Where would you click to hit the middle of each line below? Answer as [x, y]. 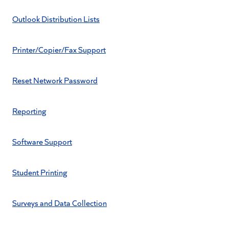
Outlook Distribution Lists [56, 19]
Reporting [29, 111]
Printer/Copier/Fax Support [59, 49]
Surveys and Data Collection [60, 203]
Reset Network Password [55, 80]
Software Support [42, 141]
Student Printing [40, 172]
